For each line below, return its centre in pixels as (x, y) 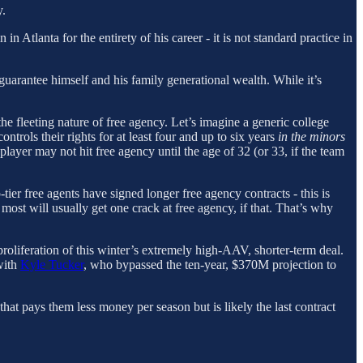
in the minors (312, 137)
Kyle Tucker (52, 265)
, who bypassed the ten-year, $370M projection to (210, 265)
